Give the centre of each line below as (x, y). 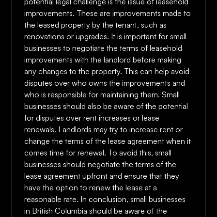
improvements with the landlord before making (103, 60)
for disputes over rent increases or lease (92, 118)
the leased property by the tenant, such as (95, 25)
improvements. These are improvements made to (108, 13)
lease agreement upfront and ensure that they (102, 176)
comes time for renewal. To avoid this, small (98, 153)
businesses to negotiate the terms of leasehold (103, 48)
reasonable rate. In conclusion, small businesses (105, 199)
